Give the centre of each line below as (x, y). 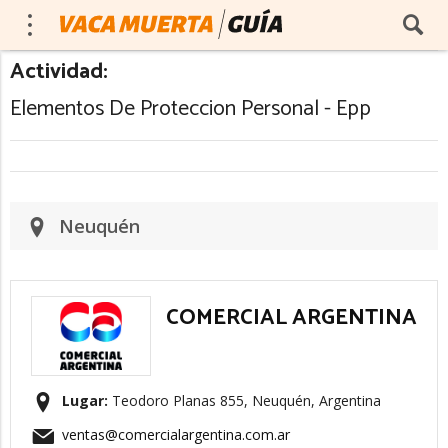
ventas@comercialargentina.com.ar (176, 434)
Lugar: (85, 400)
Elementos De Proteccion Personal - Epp (190, 109)
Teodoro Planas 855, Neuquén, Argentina (244, 400)
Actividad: (59, 72)
